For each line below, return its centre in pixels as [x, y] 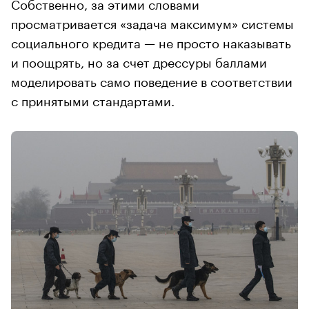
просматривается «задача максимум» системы [152, 22]
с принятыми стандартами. [93, 100]
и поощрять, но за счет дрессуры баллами [139, 61]
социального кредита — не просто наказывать [151, 42]
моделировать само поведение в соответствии [152, 80]
